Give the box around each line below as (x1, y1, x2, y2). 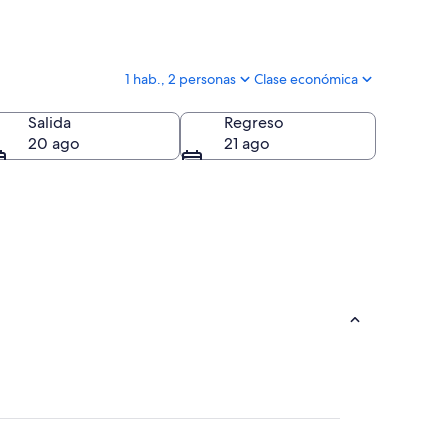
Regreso (224, 112, 284, 134)
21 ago (224, 133, 270, 155)
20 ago (28, 133, 80, 155)
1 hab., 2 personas (125, 70, 236, 89)
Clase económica (254, 70, 358, 89)
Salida (28, 112, 71, 134)
